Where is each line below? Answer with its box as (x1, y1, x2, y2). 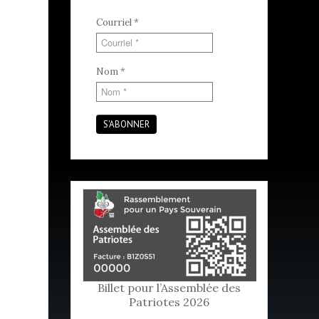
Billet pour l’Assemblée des (98, 281, 241, 296)
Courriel (96, 16, 132, 29)
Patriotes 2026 (129, 295, 210, 310)
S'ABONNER (103, 117, 150, 130)
